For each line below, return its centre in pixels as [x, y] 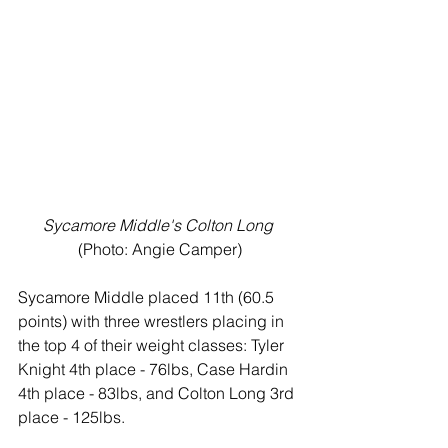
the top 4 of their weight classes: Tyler [153, 345]
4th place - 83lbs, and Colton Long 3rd [158, 393]
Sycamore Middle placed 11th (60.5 [148, 297]
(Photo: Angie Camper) [160, 249]
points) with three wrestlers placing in [153, 321]
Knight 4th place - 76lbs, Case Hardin [155, 369]
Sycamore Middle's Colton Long [158, 225]
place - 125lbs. [73, 417]
